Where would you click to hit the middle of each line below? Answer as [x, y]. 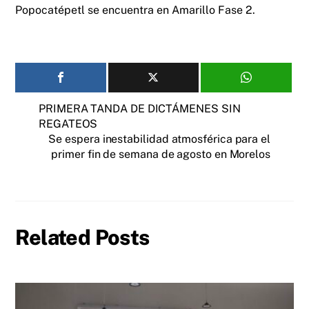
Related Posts [82, 237]
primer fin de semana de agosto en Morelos [161, 154]
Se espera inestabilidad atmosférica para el [159, 139]
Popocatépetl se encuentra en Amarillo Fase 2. [136, 10]
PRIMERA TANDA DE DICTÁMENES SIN [140, 109]
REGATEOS [68, 124]
